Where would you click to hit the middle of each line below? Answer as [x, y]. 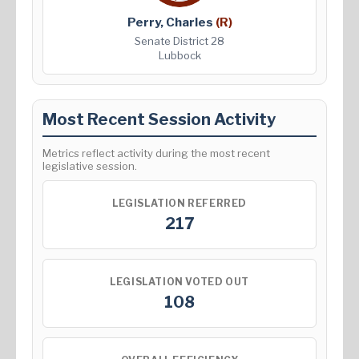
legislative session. [90, 166]
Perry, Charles [171, 23]
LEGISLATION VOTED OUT [179, 281]
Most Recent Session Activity [159, 120]
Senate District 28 [179, 41]
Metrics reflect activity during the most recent [156, 153]
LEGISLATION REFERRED [179, 203]
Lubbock [179, 56]
